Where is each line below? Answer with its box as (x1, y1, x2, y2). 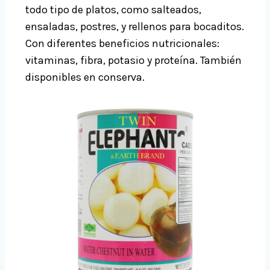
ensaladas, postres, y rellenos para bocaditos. (25, 20, 244, 34)
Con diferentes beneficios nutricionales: (25, 37, 219, 51)
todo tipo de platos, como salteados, (25, 3, 201, 17)
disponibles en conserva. (25, 71, 145, 84)
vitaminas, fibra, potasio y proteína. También (25, 54, 242, 67)
